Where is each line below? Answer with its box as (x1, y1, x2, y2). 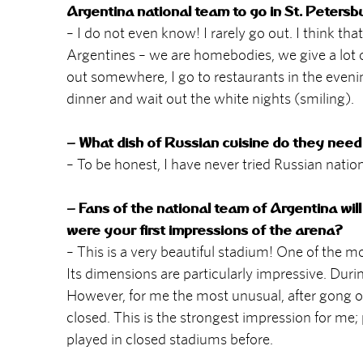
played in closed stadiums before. (66, 329, 273, 348)
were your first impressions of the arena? (66, 220, 343, 239)
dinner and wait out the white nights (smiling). (66, 88, 354, 108)
